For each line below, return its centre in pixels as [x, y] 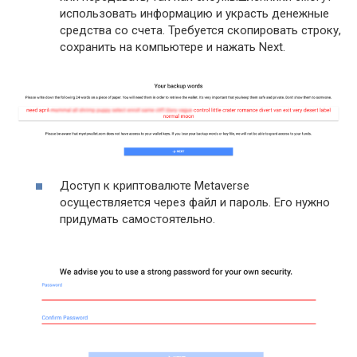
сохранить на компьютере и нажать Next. [173, 47]
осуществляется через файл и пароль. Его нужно [195, 202]
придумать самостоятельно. [137, 219]
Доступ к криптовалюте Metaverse [155, 185]
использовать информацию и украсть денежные [194, 13]
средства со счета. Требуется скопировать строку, [200, 30]
